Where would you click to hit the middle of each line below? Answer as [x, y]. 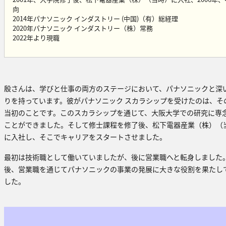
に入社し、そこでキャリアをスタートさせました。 [85, 136]
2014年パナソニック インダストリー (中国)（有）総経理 [95, 18]
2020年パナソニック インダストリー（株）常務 [83, 28]
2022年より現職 [36, 37]
